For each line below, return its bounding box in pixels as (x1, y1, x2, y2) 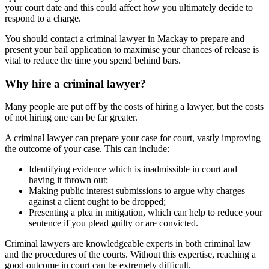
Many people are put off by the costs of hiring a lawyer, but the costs (5, 101, 264, 112)
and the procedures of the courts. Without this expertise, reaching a (5, 249, 256, 260)
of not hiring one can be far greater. (5, 112, 138, 123)
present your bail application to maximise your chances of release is (5, 44, 259, 55)
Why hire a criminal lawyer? (5, 77, 146, 90)
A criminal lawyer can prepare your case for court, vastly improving (5, 133, 261, 144)
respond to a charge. (5, 13, 81, 23)
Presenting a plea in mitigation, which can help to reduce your (29, 207, 262, 218)
